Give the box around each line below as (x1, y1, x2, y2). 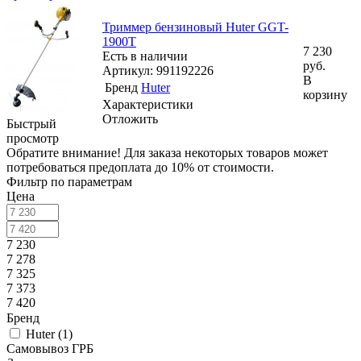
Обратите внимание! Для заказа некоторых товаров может (6, 146, 328, 160)
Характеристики (102, 98, 193, 111)
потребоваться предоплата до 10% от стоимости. (6, 160, 274, 174)
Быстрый (6, 117, 56, 131)
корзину (303, 88, 347, 102)
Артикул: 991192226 (102, 64, 214, 77)
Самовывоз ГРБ (6, 342, 93, 355)
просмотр (6, 131, 59, 145)
